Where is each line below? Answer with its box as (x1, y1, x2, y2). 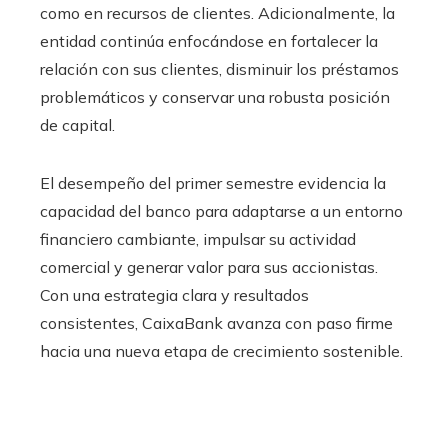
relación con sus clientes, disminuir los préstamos (40, 58, 399, 79)
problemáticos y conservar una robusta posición (40, 86, 390, 107)
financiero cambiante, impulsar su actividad (40, 228, 356, 249)
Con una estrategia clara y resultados (40, 284, 309, 305)
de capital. (40, 114, 115, 135)
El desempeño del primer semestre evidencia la (40, 172, 386, 193)
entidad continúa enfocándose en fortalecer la (40, 30, 378, 51)
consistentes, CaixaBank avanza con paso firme (40, 312, 393, 333)
